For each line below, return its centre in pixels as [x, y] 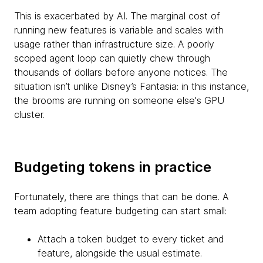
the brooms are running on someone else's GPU [119, 100]
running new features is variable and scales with [119, 30]
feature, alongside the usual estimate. [120, 253]
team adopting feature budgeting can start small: [120, 211]
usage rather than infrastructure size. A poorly [114, 44]
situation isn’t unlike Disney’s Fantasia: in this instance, [131, 86]
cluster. [29, 114]
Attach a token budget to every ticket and [131, 239]
